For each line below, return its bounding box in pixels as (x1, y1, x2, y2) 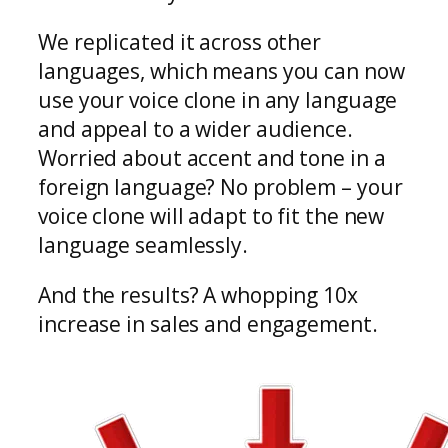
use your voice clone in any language (38, 86, 398, 115)
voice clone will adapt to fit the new (38, 202, 385, 231)
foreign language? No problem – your (38, 173, 403, 202)
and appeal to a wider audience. (38, 115, 353, 144)
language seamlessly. (38, 231, 248, 260)
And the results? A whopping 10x (38, 281, 358, 310)
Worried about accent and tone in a (38, 144, 386, 173)
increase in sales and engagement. (38, 310, 378, 339)
